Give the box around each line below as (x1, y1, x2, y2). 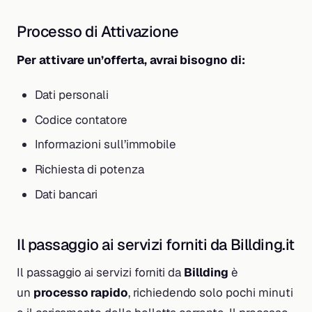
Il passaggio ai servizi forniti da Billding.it (17, 234, 295, 254)
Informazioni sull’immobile (34, 136, 177, 153)
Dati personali (34, 86, 109, 102)
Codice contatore (34, 111, 127, 127)
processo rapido (33, 285, 129, 301)
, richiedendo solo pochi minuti (128, 285, 293, 301)
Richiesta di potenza (34, 162, 144, 178)
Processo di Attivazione (17, 22, 179, 42)
